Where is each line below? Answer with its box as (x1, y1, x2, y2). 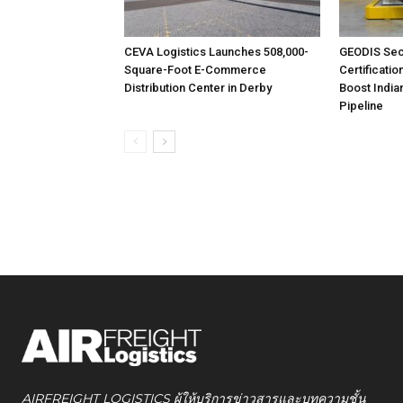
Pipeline (339, 99, 383, 112)
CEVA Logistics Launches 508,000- (124, 45, 309, 58)
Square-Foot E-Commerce (124, 63, 266, 76)
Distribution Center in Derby (124, 81, 272, 94)
